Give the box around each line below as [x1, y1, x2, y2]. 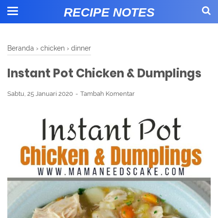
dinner [71, 44, 91, 52]
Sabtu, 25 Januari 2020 [7, 90, 74, 97]
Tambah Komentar [80, 90, 135, 97]
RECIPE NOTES [63, 5, 155, 19]
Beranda [7, 44, 34, 52]
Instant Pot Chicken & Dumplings [7, 65, 201, 81]
